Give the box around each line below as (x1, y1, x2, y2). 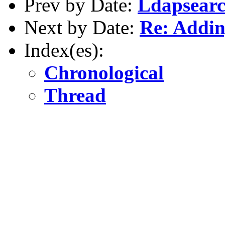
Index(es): (24, 39, 104, 61)
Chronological (44, 61, 164, 83)
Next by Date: (24, 16, 140, 38)
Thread (44, 84, 106, 106)
